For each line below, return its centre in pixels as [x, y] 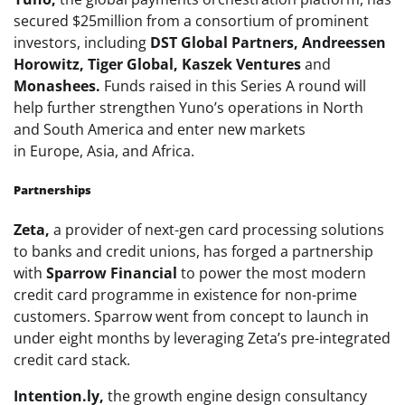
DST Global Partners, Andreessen [266, 42]
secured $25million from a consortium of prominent [191, 20]
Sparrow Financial [112, 273]
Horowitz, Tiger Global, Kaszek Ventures [159, 64]
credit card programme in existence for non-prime [185, 294]
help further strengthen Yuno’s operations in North [188, 107]
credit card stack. [72, 359]
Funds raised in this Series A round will [235, 85]
